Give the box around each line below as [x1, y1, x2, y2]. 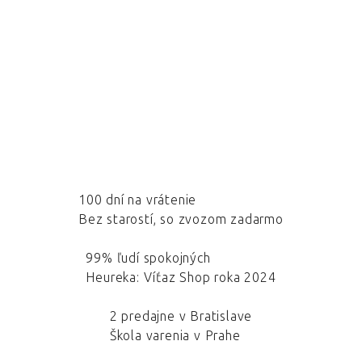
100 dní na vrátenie [78, 192, 197, 208]
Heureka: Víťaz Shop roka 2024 [86, 270, 276, 285]
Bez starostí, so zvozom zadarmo [78, 212, 284, 227]
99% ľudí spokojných [86, 250, 211, 266]
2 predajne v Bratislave [109, 309, 253, 324]
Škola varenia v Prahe [109, 328, 241, 343]
